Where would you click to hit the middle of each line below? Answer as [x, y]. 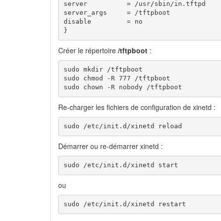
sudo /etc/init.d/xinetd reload [123, 126]
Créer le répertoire [88, 50]
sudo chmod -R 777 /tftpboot [117, 78]
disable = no [103, 22]
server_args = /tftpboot [117, 13]
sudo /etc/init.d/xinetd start [121, 165]
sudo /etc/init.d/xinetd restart [125, 204]
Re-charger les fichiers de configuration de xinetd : [137, 107]
